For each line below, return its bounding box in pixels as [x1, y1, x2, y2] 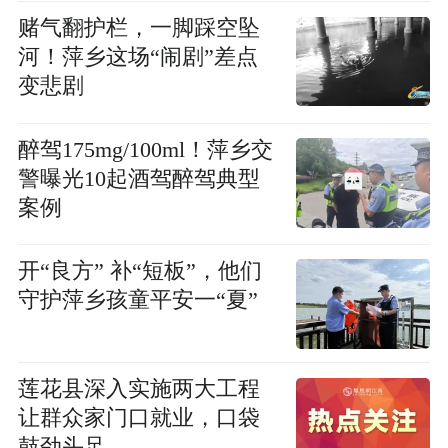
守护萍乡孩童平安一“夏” [17, 288, 258, 313]
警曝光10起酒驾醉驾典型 [17, 166, 260, 191]
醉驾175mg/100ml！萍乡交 [17, 137, 273, 162]
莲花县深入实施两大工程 [17, 377, 260, 402]
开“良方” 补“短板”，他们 [17, 259, 262, 284]
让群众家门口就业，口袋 [17, 406, 260, 431]
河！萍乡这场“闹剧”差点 [17, 45, 258, 70]
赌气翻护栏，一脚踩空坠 [17, 16, 260, 41]
